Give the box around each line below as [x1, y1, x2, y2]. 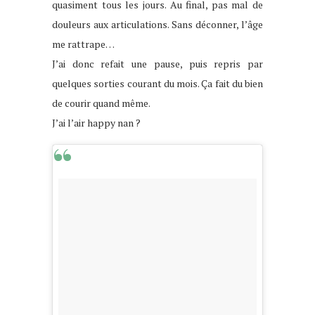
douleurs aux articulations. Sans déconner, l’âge [52, 18, 263, 32]
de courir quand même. [52, 96, 150, 110]
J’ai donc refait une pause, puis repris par [52, 57, 263, 71]
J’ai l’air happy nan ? [52, 116, 141, 130]
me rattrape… [52, 37, 115, 51]
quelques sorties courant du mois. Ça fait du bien [52, 77, 263, 91]
